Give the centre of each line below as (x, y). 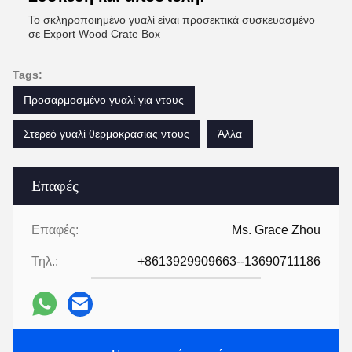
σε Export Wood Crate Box (94, 33)
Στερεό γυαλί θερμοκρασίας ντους (106, 133)
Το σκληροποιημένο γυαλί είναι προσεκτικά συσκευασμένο (172, 19)
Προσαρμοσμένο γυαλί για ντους (104, 99)
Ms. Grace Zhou (276, 229)
